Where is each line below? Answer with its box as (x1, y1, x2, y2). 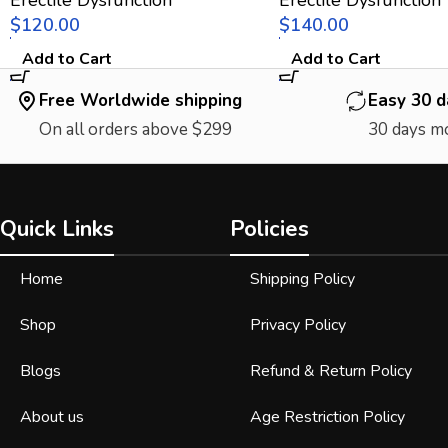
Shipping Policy (250, 267, 356, 290)
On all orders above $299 (39, 117, 232, 141)
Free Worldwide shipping (39, 88, 242, 112)
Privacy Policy (250, 313, 347, 336)
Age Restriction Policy (250, 405, 406, 428)
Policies (230, 213, 310, 244)
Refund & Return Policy (250, 359, 413, 382)
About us (20, 405, 84, 428)
